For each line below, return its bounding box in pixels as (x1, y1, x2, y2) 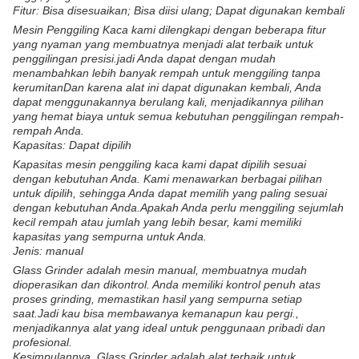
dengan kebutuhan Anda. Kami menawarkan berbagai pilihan (13, 172, 322, 185)
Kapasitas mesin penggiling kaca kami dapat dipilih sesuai (13, 158, 306, 171)
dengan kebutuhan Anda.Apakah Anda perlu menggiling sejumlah (13, 201, 344, 214)
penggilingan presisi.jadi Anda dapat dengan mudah (13, 52, 276, 65)
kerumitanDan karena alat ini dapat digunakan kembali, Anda (13, 81, 321, 94)
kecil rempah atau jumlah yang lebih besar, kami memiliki (13, 216, 301, 228)
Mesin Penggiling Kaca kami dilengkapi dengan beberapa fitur (13, 23, 326, 36)
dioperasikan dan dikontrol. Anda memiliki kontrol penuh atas (13, 278, 321, 291)
